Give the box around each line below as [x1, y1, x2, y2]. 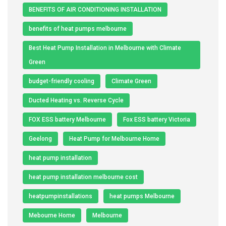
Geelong [29, 135, 52, 142]
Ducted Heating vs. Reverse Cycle [29, 96, 124, 104]
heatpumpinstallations [29, 192, 92, 200]
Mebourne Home [29, 211, 75, 219]
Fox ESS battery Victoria [123, 116, 190, 123]
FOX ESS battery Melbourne [29, 116, 106, 123]
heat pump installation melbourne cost [29, 173, 138, 181]
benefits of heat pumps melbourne [29, 25, 127, 32]
